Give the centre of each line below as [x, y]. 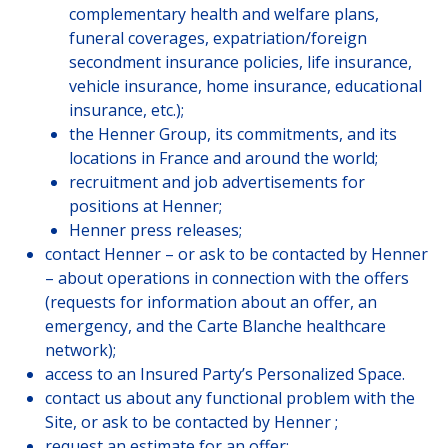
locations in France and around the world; [223, 158]
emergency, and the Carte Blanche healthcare [215, 326]
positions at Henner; [145, 206]
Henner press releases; [155, 230]
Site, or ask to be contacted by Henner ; [191, 422]
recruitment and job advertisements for [216, 182]
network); [80, 350]
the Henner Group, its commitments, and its [232, 134]
